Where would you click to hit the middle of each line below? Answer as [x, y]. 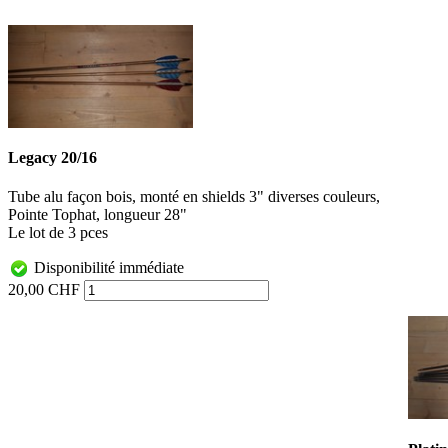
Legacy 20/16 [52, 158]
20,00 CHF [44, 290]
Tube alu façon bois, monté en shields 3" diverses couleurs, [194, 197]
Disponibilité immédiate [107, 268]
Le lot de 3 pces [58, 233]
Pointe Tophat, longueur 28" [97, 215]
